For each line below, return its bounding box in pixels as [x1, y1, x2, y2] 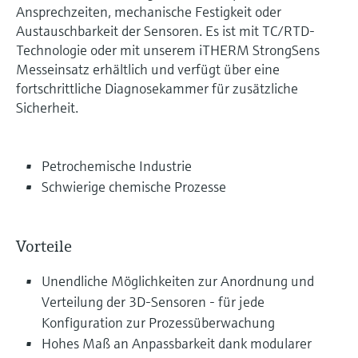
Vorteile [16, 236, 72, 257]
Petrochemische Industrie [42, 156, 192, 175]
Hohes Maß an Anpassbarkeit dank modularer [42, 333, 312, 352]
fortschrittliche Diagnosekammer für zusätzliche [16, 78, 298, 97]
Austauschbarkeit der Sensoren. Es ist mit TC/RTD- [16, 21, 315, 40]
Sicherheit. [16, 97, 78, 117]
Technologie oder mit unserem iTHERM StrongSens [16, 40, 320, 59]
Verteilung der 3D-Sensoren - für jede [42, 292, 265, 311]
